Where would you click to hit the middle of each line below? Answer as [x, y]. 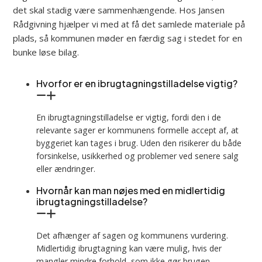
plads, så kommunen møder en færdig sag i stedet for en [128, 38]
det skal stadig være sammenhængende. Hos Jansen [119, 10]
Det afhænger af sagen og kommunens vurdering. [132, 236]
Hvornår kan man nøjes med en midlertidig [131, 191]
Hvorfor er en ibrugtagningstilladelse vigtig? [137, 83]
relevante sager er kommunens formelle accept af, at [138, 130]
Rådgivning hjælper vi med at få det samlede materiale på [129, 24]
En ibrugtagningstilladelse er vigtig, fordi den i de [129, 117]
